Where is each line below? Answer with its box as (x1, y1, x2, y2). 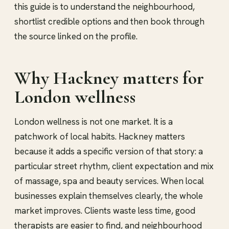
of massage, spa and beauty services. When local (14, 175, 204, 187)
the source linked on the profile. (14, 30, 138, 42)
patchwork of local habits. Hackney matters (14, 130, 185, 142)
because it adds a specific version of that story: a (14, 145, 203, 157)
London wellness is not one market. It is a (14, 116, 173, 127)
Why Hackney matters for (14, 66, 204, 89)
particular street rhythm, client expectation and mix (14, 160, 214, 172)
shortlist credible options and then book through (14, 15, 204, 27)
